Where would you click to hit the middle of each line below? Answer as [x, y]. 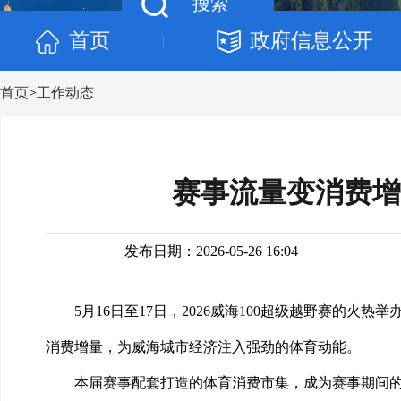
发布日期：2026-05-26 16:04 [211, 251]
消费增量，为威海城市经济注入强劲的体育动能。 [203, 347]
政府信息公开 [311, 41]
